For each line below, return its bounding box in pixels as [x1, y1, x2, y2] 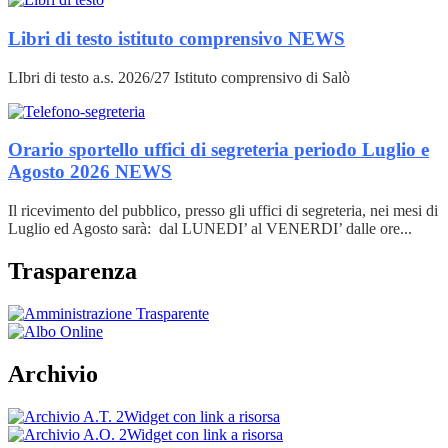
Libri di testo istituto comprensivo [8, 28, 288, 50]
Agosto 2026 [8, 161, 115, 183]
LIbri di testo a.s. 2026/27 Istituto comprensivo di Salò [8, 68, 350, 86]
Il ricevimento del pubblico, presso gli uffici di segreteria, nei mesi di [8, 202, 438, 220]
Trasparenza [8, 258, 137, 285]
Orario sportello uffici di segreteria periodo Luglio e [8, 139, 429, 161]
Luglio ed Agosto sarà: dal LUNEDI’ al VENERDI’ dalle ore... [8, 220, 412, 238]
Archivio [8, 360, 98, 387]
